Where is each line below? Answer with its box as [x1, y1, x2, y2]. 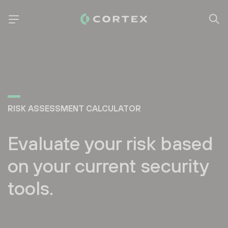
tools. [8, 177, 53, 199]
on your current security [8, 155, 209, 177]
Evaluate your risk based [8, 132, 213, 154]
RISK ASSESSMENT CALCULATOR [8, 104, 141, 113]
